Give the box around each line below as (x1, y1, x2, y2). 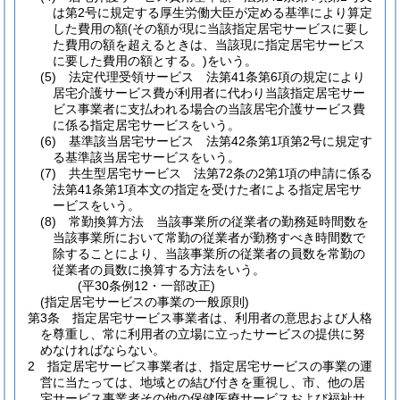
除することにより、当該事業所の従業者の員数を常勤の (53, 246, 365, 261)
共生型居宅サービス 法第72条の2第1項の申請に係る (69, 166, 372, 180)
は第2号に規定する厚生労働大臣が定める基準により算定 (53, 5, 372, 20)
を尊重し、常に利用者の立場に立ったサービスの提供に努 (40, 327, 365, 341)
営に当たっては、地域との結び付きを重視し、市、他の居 (40, 375, 365, 389)
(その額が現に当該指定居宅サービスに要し (128, 21, 370, 36)
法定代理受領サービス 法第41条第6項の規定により (69, 70, 365, 84)
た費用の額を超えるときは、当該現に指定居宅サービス (53, 37, 365, 52)
